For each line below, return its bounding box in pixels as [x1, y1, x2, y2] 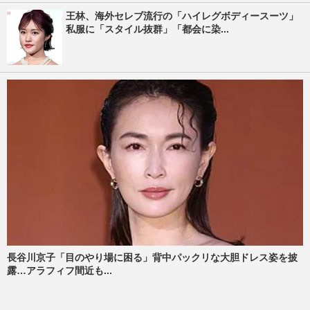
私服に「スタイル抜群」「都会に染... [66, 23, 229, 35]
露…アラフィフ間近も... [7, 265, 112, 277]
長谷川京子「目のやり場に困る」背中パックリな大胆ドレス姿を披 [7, 252, 298, 264]
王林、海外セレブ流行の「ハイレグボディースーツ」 [66, 10, 298, 21]
